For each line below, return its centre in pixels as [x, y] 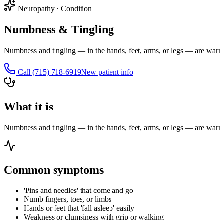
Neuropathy [36, 8]
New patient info [107, 72]
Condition [76, 8]
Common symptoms [54, 170]
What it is [28, 106]
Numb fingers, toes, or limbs [68, 199]
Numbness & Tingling [59, 29]
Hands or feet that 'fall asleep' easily [79, 208]
